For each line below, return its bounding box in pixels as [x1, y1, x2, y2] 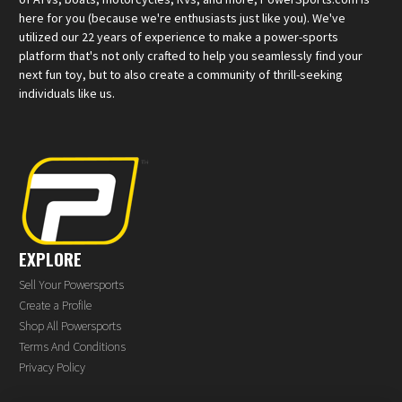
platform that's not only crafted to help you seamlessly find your [19, 47, 363, 64]
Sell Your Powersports [19, 275, 124, 293]
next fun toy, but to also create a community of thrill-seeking [19, 66, 343, 83]
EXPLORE [19, 245, 82, 272]
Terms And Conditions [19, 337, 126, 354]
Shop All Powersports [19, 317, 121, 334]
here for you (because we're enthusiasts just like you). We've [19, 9, 345, 26]
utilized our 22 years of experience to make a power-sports [19, 28, 338, 45]
